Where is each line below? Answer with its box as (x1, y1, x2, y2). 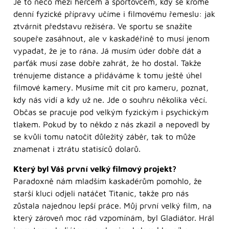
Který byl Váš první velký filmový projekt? (13, 164, 176, 173)
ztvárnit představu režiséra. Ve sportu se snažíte (13, 21, 192, 31)
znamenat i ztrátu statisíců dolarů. (13, 144, 141, 154)
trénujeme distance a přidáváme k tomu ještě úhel (13, 71, 202, 80)
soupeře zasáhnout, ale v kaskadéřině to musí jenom (13, 34, 210, 43)
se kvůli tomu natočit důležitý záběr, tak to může (13, 132, 196, 142)
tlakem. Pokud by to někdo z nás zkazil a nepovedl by (13, 120, 210, 129)
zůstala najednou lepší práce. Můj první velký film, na (13, 200, 212, 210)
